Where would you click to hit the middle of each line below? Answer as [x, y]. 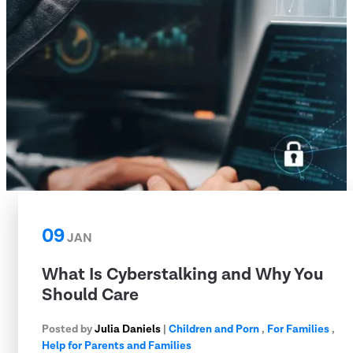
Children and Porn [214, 329]
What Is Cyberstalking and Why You [182, 274]
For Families [298, 329]
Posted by [68, 329]
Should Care [90, 295]
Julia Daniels [128, 329]
